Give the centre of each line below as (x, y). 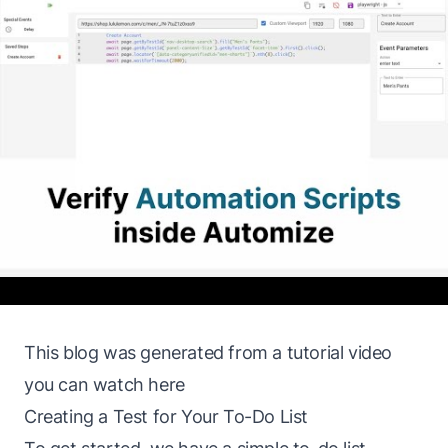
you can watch (86, 384)
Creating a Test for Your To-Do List (166, 416)
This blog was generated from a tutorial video (208, 352)
